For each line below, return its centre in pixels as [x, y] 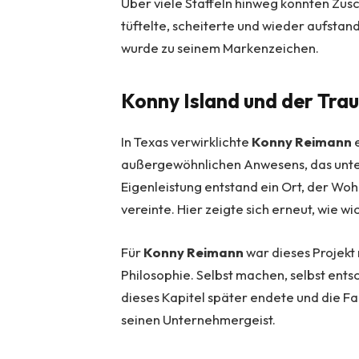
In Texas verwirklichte [187, 141]
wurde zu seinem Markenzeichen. [220, 47]
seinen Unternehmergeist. [199, 319]
